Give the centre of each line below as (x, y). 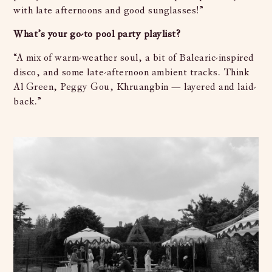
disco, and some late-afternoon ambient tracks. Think (132, 72)
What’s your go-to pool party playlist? (97, 34)
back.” (28, 101)
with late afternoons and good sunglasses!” (109, 10)
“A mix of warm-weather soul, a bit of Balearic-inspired (134, 57)
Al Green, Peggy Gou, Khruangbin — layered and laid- (135, 87)
